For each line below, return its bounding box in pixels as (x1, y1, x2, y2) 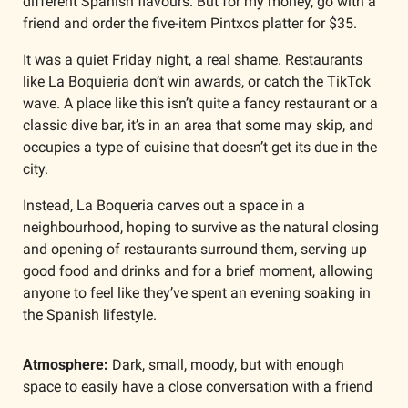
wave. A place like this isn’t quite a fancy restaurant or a (23, 95, 378, 113)
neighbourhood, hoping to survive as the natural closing (23, 219, 379, 237)
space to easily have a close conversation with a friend (23, 378, 372, 396)
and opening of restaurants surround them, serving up (23, 240, 367, 259)
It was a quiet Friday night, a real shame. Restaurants (23, 51, 362, 69)
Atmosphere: (23, 356, 108, 374)
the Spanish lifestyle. (23, 306, 160, 324)
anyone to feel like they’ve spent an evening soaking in (23, 284, 371, 302)
